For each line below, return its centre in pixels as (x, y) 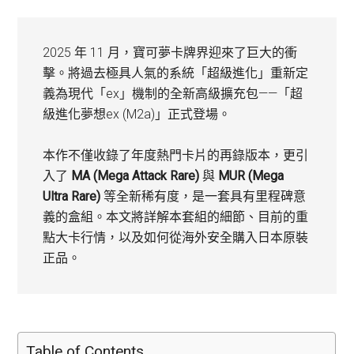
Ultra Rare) (72, 196)
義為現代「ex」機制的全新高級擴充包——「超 (173, 94)
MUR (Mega (251, 176)
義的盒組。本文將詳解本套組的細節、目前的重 (176, 217)
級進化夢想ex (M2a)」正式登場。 (137, 114)
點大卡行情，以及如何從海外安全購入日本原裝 (176, 237)
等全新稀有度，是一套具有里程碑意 (203, 196)
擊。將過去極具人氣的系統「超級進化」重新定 (176, 73)
